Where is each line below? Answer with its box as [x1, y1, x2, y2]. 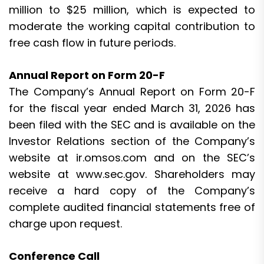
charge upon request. [9, 216, 122, 231]
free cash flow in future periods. [9, 35, 176, 50]
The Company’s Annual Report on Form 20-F [9, 84, 255, 99]
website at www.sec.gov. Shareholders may [9, 166, 255, 181]
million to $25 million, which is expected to [9, 2, 255, 17]
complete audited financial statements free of [9, 199, 255, 214]
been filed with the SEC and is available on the [9, 117, 255, 132]
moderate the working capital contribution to [9, 18, 255, 34]
